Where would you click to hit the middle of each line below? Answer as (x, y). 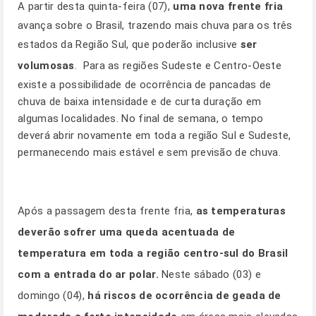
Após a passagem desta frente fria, (107, 211)
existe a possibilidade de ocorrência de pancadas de (145, 85)
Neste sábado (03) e (209, 274)
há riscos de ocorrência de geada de (184, 296)
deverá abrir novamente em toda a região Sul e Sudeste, (154, 135)
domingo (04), (53, 296)
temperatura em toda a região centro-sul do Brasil (153, 253)
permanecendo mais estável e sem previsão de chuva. (149, 152)
